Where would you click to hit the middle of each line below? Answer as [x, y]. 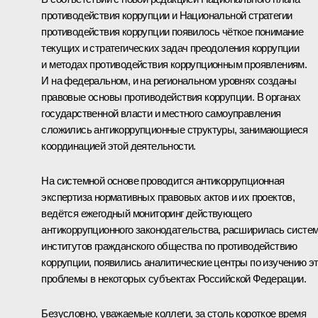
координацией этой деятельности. [119, 146]
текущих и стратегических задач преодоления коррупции [170, 48]
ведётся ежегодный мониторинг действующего [147, 214]
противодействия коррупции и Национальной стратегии [167, 16]
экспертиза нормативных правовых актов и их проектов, [168, 197]
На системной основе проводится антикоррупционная [163, 181]
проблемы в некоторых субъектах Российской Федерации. [174, 279]
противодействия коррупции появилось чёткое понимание [172, 32]
